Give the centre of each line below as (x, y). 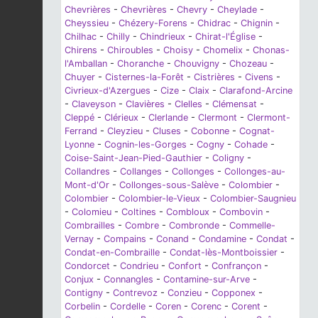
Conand (172, 238)
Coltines (139, 212)
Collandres (87, 171)
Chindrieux (163, 36)
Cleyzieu (125, 131)
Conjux (79, 279)
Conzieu (185, 292)
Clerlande (168, 117)
